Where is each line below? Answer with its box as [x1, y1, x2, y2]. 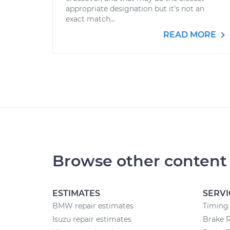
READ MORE [163, 30, 218, 40]
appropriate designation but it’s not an [66, 4, 204, 13]
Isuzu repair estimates [52, 215, 131, 224]
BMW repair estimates [52, 201, 133, 210]
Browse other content [52, 151, 227, 170]
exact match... [66, 14, 115, 24]
